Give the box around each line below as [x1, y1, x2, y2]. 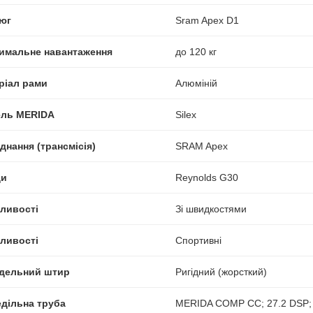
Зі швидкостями [175, 203, 247, 214]
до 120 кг [175, 45, 217, 57]
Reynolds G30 [175, 171, 238, 183]
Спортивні [175, 234, 221, 246]
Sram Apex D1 [175, 14, 239, 26]
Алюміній [175, 77, 217, 89]
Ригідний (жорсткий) [175, 265, 267, 277]
